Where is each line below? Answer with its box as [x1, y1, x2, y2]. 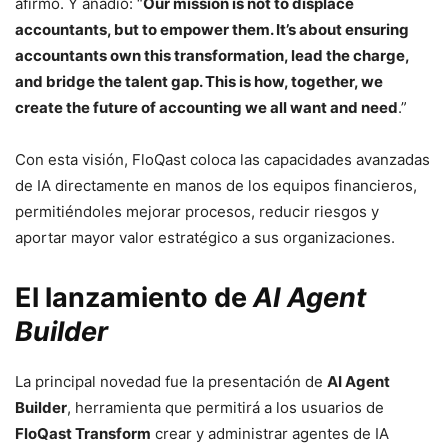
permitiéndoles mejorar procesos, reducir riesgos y [15, 201, 379, 221]
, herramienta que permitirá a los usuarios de [67, 397, 384, 417]
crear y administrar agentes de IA [151, 423, 389, 443]
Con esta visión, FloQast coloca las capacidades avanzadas [15, 149, 430, 169]
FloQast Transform [15, 423, 151, 443]
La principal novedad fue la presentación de [15, 371, 327, 391]
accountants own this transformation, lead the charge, [15, 45, 409, 65]
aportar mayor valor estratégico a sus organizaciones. [15, 227, 395, 247]
